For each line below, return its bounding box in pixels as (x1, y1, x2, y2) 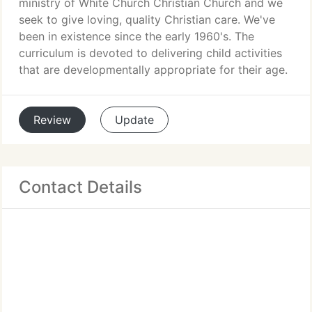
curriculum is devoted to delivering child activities (19, 46, 282, 60)
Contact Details (19, 177, 142, 197)
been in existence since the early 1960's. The (19, 29, 254, 43)
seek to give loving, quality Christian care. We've (19, 13, 275, 26)
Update (115, 113, 154, 127)
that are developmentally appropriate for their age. (19, 63, 288, 77)
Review (33, 113, 71, 127)
